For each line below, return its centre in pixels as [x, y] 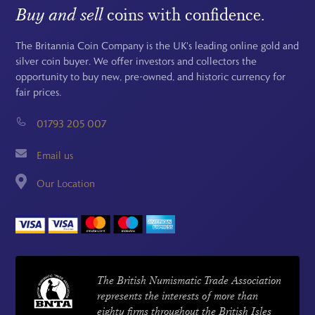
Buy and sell [59, 15]
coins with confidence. [184, 15]
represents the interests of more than [178, 295]
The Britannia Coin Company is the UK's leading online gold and [157, 46]
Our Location [66, 184]
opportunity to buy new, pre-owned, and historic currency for [151, 77]
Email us [55, 156]
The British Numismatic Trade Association [189, 280]
